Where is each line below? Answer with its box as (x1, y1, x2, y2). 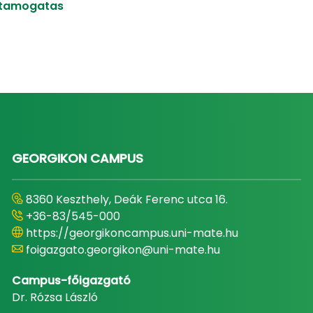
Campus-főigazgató (11, 272, 131, 289)
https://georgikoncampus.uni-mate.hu (25, 225, 238, 241)
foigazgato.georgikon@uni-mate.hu (25, 242, 220, 258)
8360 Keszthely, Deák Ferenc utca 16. (25, 191, 228, 208)
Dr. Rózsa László (11, 289, 98, 305)
